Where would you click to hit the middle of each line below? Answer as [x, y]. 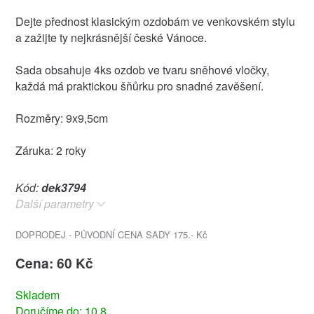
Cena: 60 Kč [54, 263]
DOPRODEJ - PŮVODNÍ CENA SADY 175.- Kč [111, 235]
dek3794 [63, 188]
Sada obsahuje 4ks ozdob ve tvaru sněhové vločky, [142, 70]
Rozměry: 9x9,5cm [61, 118]
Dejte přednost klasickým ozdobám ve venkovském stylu [155, 22]
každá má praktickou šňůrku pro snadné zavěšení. [139, 86]
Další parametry [54, 204]
